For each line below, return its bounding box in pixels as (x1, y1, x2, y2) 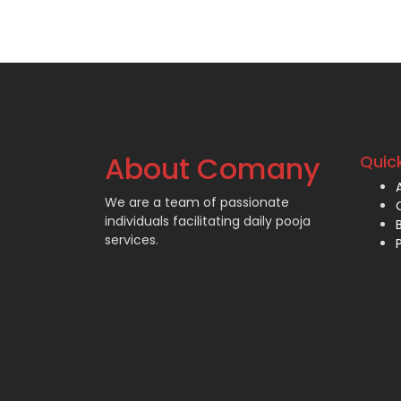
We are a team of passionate (105, 193, 289, 211)
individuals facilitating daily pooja (105, 212, 311, 230)
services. (105, 231, 158, 249)
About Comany (105, 149, 320, 189)
